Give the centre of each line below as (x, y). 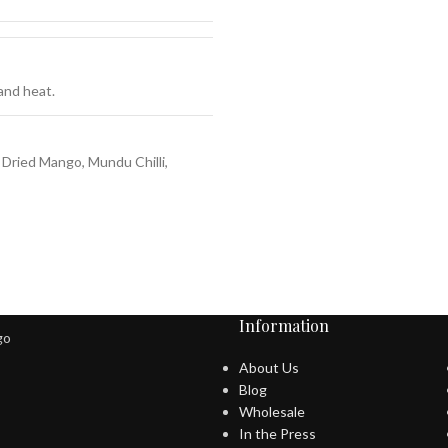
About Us (268, 368)
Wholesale (271, 412)
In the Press (277, 434)
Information (283, 326)
